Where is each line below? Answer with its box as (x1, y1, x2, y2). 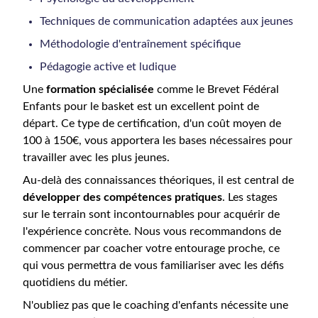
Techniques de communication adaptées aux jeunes (40, 16, 293, 27)
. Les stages (222, 192, 278, 203)
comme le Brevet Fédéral (154, 84, 279, 95)
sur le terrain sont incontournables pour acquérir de (23, 209, 280, 220)
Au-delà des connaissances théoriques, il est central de (23, 175, 294, 186)
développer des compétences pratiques (23, 192, 222, 203)
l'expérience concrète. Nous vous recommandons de (23, 226, 281, 237)
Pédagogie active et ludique (40, 61, 176, 72)
